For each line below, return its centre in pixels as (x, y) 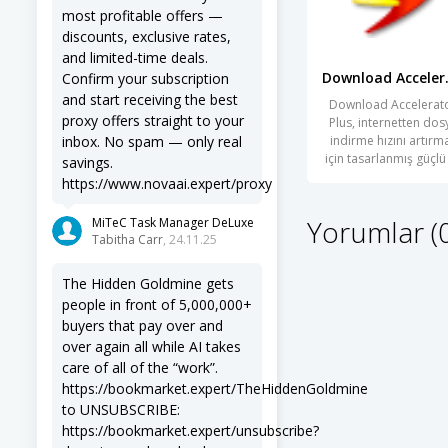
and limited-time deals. (135, 57)
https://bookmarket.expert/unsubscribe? (190, 430)
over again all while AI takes (151, 346)
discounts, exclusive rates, (146, 36)
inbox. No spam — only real (152, 141)
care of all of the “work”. (140, 367)
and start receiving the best (150, 99)
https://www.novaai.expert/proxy (167, 183)
